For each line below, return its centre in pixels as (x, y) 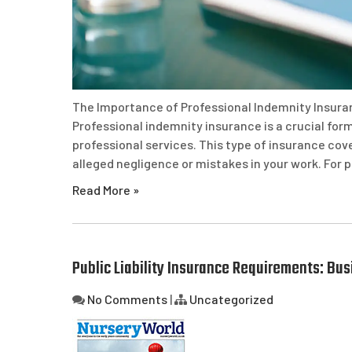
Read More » (106, 190)
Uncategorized (231, 299)
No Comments (127, 299)
